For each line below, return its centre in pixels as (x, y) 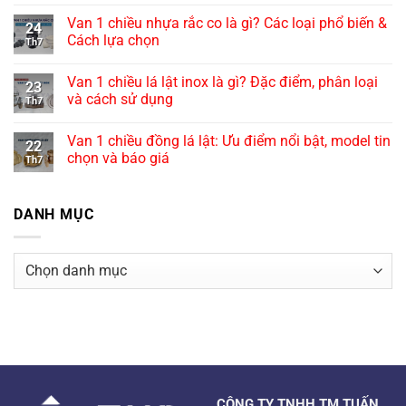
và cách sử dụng (120, 100)
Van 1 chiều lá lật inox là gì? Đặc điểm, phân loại (222, 82)
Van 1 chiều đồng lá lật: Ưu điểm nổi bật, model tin (229, 141)
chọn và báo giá (118, 159)
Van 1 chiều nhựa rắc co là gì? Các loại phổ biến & (227, 24)
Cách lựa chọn (113, 41)
